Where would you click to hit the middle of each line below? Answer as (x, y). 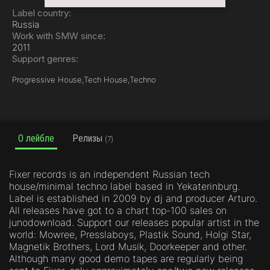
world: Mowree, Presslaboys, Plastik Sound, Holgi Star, (130, 234)
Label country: (42, 13)
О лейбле (36, 138)
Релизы (89, 138)
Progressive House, (48, 80)
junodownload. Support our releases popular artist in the (134, 222)
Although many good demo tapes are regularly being (126, 259)
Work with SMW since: (59, 36)
